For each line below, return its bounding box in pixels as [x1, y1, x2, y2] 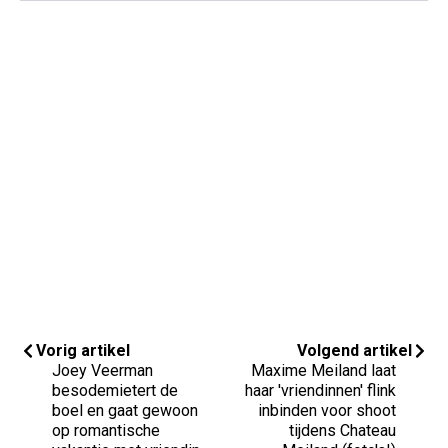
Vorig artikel [36, 340, 130, 360]
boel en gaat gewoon [52, 400, 198, 420]
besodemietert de [52, 380, 178, 400]
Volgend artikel [297, 340, 412, 360]
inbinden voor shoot [258, 400, 396, 420]
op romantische [52, 420, 160, 440]
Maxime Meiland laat [251, 360, 396, 380]
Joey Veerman [52, 360, 153, 380]
